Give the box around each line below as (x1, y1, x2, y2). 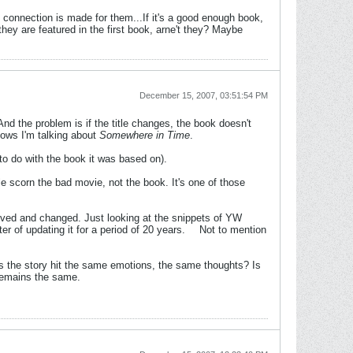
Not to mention (196, 224, 266, 236)
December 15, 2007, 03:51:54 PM (139, 91, 268, 100)
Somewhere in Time (99, 129, 190, 141)
